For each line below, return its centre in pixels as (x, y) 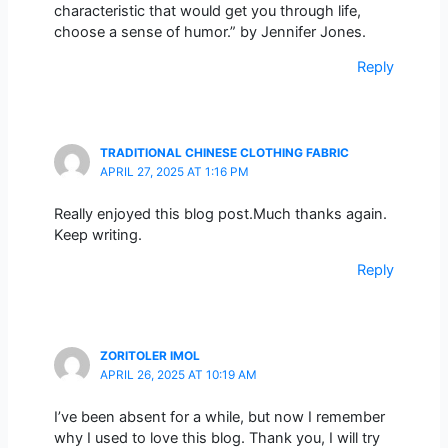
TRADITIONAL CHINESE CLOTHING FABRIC (224, 153)
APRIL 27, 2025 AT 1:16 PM (174, 172)
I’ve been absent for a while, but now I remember (219, 416)
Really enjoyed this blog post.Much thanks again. (220, 213)
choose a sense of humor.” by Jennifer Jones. (209, 31)
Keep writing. (97, 234)
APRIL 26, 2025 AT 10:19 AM (178, 374)
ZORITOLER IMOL (149, 355)
